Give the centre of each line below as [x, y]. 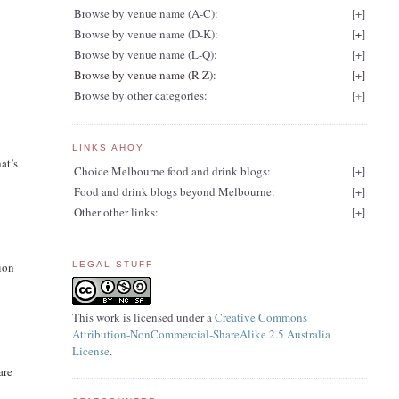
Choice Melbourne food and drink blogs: [172, 171]
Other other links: [116, 212]
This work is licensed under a [143, 318]
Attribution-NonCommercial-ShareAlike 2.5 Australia [201, 334]
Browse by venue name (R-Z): [145, 75]
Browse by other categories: [140, 96]
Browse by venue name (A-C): [146, 14]
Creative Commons [261, 318]
